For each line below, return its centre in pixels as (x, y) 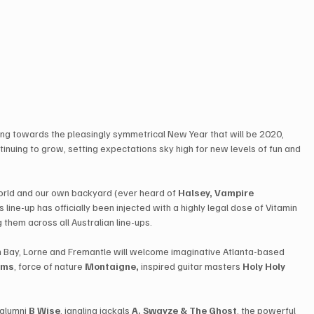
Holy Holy (264, 266)
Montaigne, (112, 266)
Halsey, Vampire (217, 193)
